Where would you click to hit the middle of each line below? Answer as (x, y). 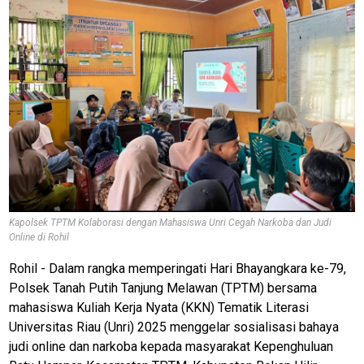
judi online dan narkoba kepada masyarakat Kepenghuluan (171, 346)
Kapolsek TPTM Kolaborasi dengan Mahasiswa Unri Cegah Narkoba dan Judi (171, 222)
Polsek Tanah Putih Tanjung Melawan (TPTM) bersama (163, 288)
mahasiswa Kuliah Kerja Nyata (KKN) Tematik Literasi (159, 307)
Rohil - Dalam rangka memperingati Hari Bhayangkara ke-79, (178, 268)
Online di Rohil (39, 237)
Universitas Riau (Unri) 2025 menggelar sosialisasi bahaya (174, 327)
